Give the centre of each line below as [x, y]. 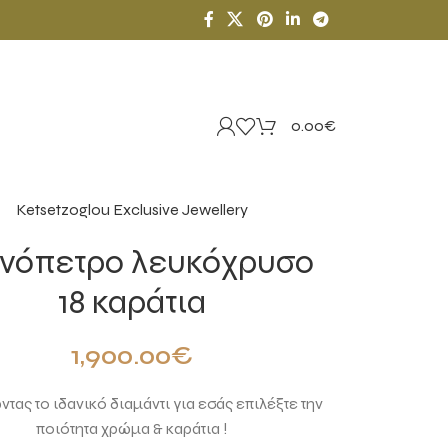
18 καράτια [132, 302]
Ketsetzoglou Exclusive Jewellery [132, 209]
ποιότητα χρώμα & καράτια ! [132, 428]
